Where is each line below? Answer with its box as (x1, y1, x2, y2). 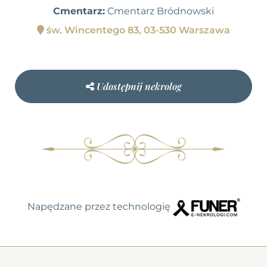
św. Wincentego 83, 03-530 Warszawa (44, 24, 230, 36)
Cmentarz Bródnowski (105, 5, 214, 17)
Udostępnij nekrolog (97, 79, 181, 92)
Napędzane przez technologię (27, 201, 173, 213)
